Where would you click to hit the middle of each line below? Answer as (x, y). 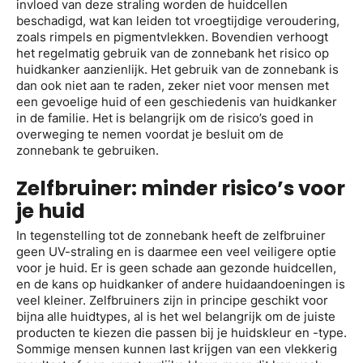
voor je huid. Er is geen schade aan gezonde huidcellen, (176, 267)
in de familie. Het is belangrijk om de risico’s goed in (165, 118)
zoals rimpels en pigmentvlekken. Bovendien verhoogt (172, 37)
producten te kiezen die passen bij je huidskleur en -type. (181, 332)
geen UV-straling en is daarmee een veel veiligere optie (176, 251)
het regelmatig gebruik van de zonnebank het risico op (173, 53)
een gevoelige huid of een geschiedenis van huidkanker (177, 102)
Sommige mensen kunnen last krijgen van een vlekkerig (177, 348)
